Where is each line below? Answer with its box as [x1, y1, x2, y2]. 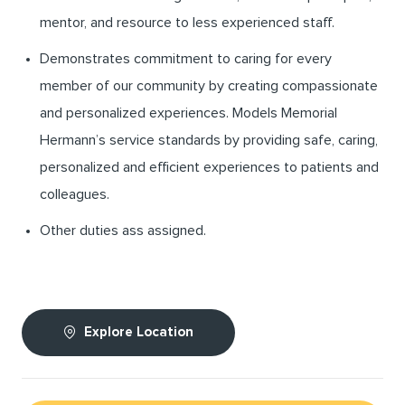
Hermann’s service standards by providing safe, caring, [40, 133, 378, 148]
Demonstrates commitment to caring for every [40, 52, 332, 67]
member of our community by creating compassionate [40, 79, 378, 94]
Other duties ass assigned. [40, 223, 206, 239]
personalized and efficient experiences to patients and [40, 160, 379, 175]
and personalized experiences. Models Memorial [40, 106, 337, 121]
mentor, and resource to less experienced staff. [40, 15, 334, 31]
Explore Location [84, 325, 193, 340]
